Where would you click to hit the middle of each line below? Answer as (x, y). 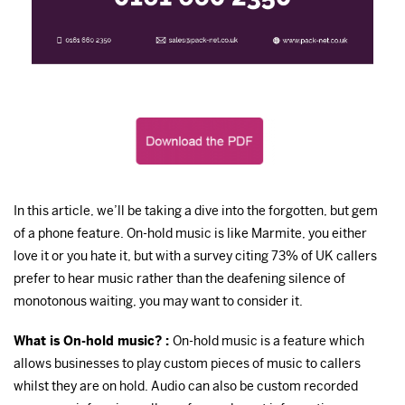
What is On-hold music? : (93, 341)
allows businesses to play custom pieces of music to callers (187, 364)
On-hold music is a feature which (268, 341)
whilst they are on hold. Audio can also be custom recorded (186, 386)
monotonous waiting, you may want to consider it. (158, 301)
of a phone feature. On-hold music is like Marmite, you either (190, 233)
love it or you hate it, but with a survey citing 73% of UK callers (195, 255)
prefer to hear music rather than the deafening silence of (179, 278)
